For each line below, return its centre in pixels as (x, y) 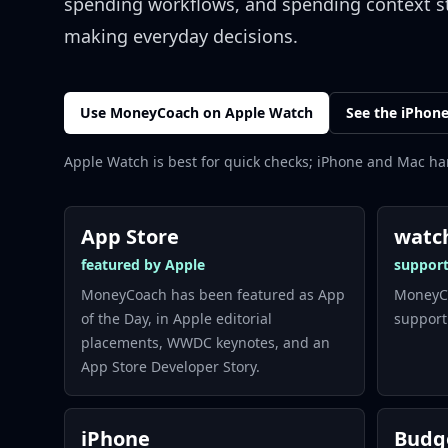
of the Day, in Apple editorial (176, 318)
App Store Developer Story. (170, 366)
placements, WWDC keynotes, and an (205, 342)
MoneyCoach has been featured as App (213, 294)
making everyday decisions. (181, 36)
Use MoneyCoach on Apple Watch (196, 112)
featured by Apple (143, 264)
